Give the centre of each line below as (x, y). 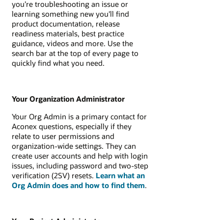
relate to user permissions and (63, 136)
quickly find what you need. (58, 63)
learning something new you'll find (70, 14)
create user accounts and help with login (80, 156)
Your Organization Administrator (68, 98)
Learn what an (120, 176)
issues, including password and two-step (80, 166)
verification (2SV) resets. (54, 176)
